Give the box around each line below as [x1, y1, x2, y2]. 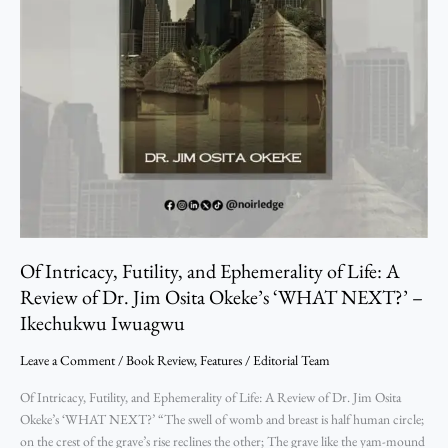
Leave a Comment [20, 350, 115, 369]
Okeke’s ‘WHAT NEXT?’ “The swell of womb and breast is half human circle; [20, 409, 424, 428]
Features [200, 350, 242, 369]
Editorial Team [253, 350, 330, 369]
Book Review [126, 350, 194, 369]
